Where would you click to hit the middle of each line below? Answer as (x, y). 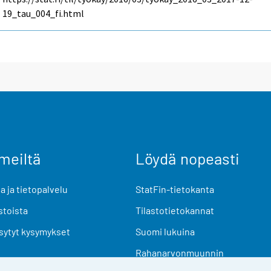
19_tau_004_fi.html (44, 14)
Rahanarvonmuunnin (180, 253)
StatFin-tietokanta (175, 189)
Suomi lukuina (165, 232)
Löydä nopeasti (188, 158)
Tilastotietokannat (175, 210)
